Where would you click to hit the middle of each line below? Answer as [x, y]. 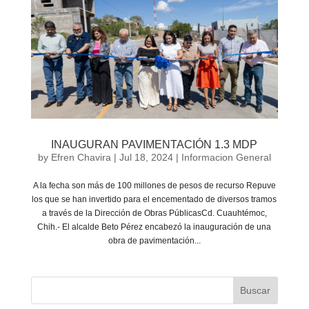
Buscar [256, 291]
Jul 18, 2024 [146, 158]
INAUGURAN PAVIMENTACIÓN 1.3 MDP [154, 145]
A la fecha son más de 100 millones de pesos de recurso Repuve [154, 186]
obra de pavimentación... [154, 241]
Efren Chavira [81, 158]
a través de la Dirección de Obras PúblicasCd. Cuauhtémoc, [154, 213]
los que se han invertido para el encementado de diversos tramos [154, 200]
